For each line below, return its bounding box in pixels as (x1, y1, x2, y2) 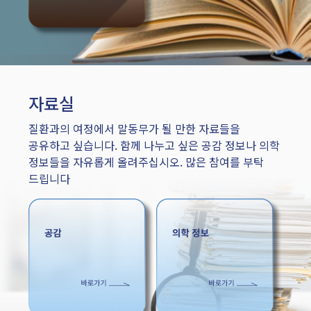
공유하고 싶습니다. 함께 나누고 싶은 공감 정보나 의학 (28, 137, 280, 154)
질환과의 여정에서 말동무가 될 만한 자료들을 (28, 120, 240, 137)
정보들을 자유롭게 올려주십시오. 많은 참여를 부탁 (28, 153, 264, 171)
